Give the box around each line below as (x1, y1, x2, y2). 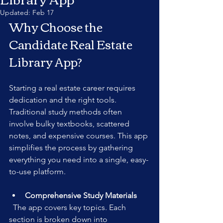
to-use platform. (9, 167, 66, 176)
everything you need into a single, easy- (9, 155, 148, 164)
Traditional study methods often (9, 107, 124, 116)
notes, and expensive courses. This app (9, 131, 150, 140)
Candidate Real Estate (9, 33, 134, 55)
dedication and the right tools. (9, 95, 118, 105)
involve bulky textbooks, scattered (9, 119, 131, 128)
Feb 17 (32, 8, 54, 17)
